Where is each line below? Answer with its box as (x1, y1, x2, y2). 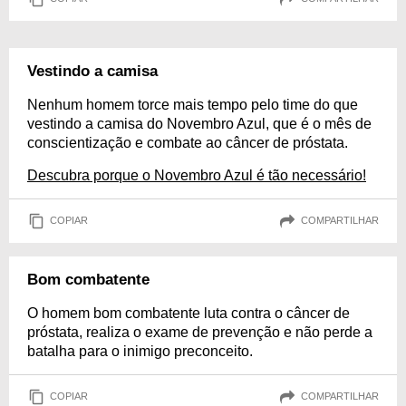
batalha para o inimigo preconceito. (27, 343, 253, 359)
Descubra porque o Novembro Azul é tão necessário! (27, 167, 366, 183)
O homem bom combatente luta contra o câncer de (27, 304, 350, 321)
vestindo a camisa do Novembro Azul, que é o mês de (27, 115, 372, 131)
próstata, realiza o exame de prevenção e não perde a (27, 324, 372, 340)
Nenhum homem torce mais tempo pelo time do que (27, 96, 358, 112)
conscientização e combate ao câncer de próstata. (27, 134, 348, 150)
